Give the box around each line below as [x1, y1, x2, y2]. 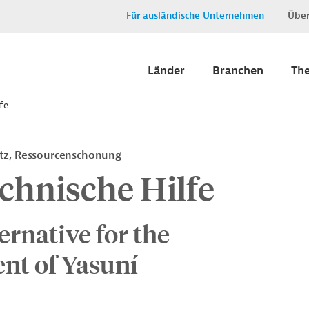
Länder [148, 63, 185, 78]
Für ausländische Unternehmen [126, 10, 264, 21]
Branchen [212, 63, 263, 78]
